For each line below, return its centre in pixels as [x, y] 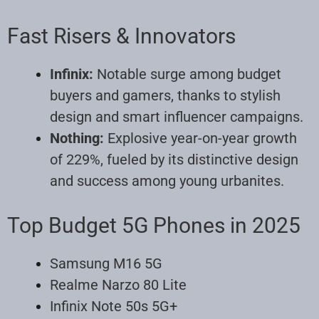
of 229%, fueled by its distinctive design [174, 159]
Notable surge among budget [187, 74]
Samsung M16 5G [106, 263]
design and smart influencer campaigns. [177, 116]
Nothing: [77, 138]
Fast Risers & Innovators [121, 36]
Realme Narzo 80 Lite [118, 284]
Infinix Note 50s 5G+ [114, 306]
